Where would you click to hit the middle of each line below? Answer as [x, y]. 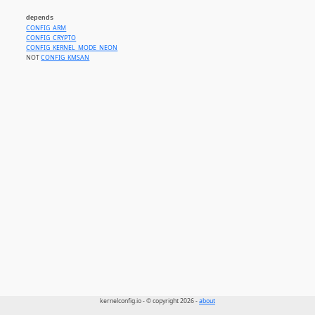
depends [40, 18]
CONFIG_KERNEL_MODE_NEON [72, 47]
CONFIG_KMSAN [65, 57]
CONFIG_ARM [46, 28]
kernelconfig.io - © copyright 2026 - [149, 301]
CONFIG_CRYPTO [51, 38]
